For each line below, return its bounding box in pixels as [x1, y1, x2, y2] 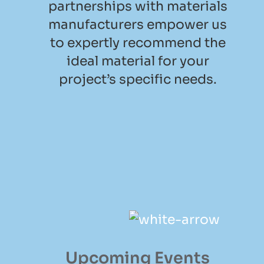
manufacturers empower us [48, 16, 227, 33]
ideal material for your [66, 53, 209, 70]
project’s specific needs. [58, 71, 217, 88]
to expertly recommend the [49, 35, 226, 51]
